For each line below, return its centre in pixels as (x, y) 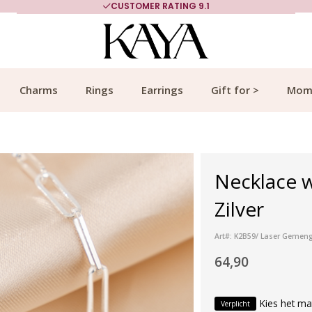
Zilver (239, 209)
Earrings (162, 90)
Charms (39, 90)
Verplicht (235, 303)
